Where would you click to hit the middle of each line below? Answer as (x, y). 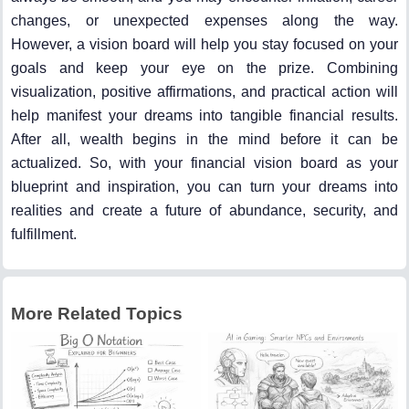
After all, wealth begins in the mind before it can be (204, 139)
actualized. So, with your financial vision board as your (204, 163)
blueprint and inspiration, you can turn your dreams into (204, 186)
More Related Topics (97, 313)
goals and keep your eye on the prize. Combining (204, 68)
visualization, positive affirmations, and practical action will (204, 91)
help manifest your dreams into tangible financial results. (204, 115)
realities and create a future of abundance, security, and (204, 210)
